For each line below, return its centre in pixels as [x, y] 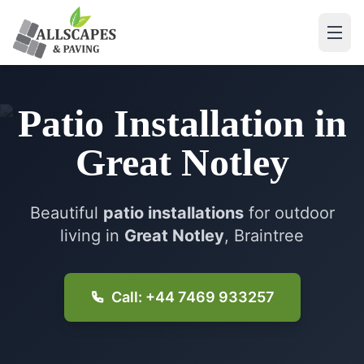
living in [92, 236]
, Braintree [264, 236]
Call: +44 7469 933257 [193, 297]
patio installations [173, 213]
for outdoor [289, 213]
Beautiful [66, 213]
